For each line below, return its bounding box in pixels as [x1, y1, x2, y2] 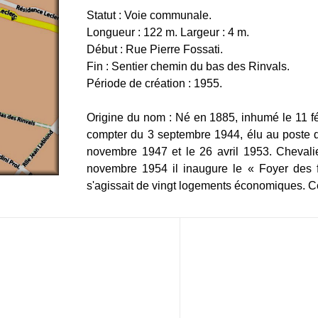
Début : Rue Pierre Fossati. [87, 43, 224, 56]
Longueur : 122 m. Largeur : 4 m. [87, 26, 250, 39]
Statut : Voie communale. [87, 9, 212, 22]
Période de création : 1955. [87, 77, 223, 90]
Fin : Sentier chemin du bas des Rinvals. [87, 60, 290, 73]
